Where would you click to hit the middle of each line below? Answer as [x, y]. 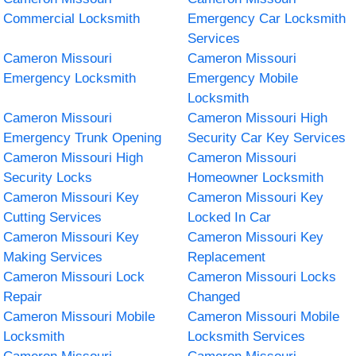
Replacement [226, 257]
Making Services [53, 257]
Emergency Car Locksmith [267, 18]
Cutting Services [53, 217]
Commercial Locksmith [72, 18]
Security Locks [48, 177]
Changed [214, 296]
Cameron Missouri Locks [262, 277]
